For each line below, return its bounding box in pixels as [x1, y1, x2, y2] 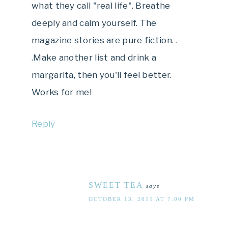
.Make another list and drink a [32, 52, 157, 63]
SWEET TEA [89, 180, 144, 189]
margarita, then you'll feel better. [32, 69, 172, 80]
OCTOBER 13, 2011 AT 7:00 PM [89, 195, 195, 202]
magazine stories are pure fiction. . [32, 35, 178, 45]
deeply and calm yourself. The [32, 17, 157, 28]
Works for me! [32, 87, 92, 97]
